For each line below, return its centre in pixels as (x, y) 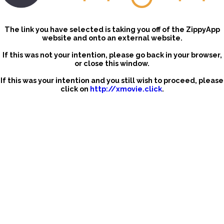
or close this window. (112, 63)
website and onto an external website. (112, 38)
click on (75, 89)
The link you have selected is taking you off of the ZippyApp (112, 29)
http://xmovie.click (126, 89)
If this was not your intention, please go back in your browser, (112, 55)
